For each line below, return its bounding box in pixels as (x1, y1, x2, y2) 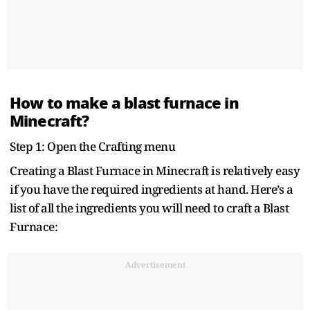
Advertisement (125, 258, 185, 271)
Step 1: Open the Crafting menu (10, 138, 175, 154)
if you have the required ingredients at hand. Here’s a (10, 181, 293, 197)
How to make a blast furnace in (10, 91, 239, 115)
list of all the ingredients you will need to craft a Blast (10, 199, 289, 216)
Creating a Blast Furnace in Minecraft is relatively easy (10, 162, 300, 179)
